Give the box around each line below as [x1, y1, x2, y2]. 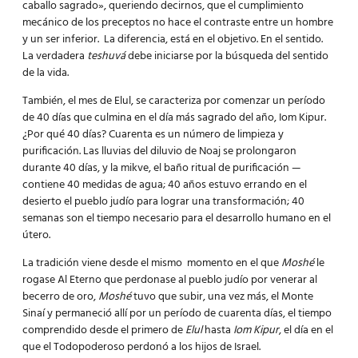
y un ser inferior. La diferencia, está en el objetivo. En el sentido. [22, 30, 323, 49]
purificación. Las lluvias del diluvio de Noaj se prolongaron [22, 141, 296, 161]
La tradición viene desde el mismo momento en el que [22, 254, 281, 273]
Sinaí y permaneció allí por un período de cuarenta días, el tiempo [22, 304, 332, 324]
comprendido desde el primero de [22, 321, 185, 340]
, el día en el [279, 321, 333, 340]
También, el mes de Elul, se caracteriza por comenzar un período [22, 91, 325, 110]
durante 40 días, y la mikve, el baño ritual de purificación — [22, 158, 301, 177]
